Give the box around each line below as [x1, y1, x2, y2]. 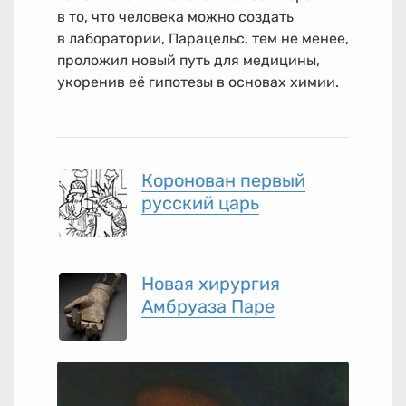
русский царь [140, 192, 259, 215]
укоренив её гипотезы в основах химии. [57, 73, 339, 91]
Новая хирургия [140, 272, 280, 295]
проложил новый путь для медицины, [57, 52, 320, 69]
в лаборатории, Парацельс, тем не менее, [57, 30, 349, 47]
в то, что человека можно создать [57, 8, 294, 25]
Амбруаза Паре [140, 295, 275, 317]
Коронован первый [140, 169, 305, 192]
